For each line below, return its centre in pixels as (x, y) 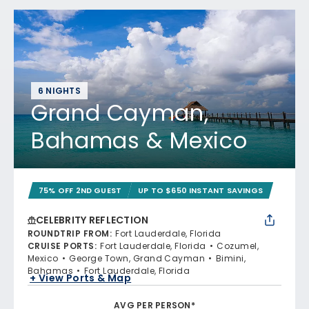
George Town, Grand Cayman (137, 258)
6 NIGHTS (59, 91)
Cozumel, (238, 246)
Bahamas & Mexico (139, 140)
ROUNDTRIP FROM (69, 233)
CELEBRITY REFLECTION (92, 220)
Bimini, (231, 258)
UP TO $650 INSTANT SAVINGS (201, 190)
